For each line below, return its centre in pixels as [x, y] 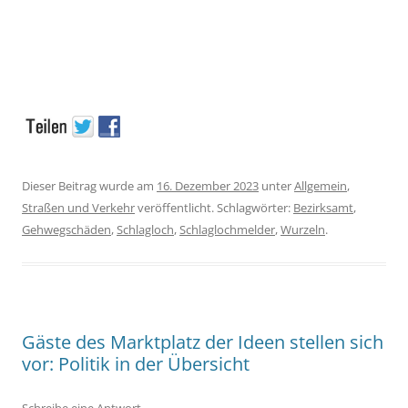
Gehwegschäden [66, 229]
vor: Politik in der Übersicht [136, 363]
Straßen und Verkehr [78, 207]
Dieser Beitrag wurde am [89, 185]
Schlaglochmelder [227, 229]
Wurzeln [303, 229]
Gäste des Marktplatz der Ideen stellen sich [203, 342]
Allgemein [321, 185]
